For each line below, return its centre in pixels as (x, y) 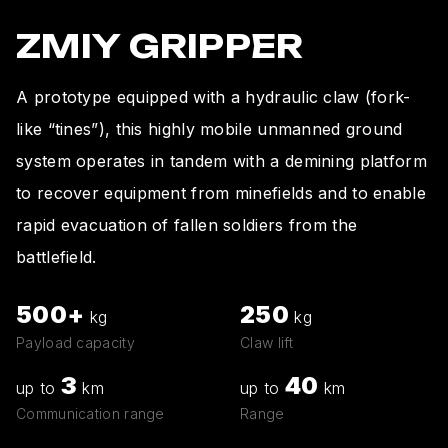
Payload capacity (75, 342)
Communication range (90, 413)
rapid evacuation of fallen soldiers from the (187, 224)
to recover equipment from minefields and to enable (221, 192)
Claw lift (267, 342)
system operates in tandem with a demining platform (221, 160)
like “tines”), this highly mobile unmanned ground (209, 128)
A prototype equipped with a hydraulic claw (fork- (213, 96)
